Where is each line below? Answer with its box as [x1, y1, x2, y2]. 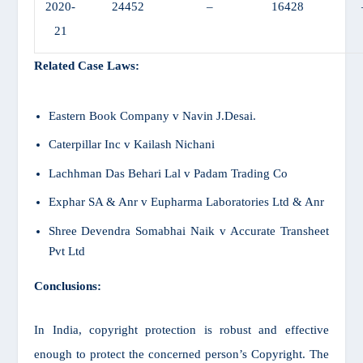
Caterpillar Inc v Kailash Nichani [48, 138, 215, 152]
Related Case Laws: [34, 59, 140, 73]
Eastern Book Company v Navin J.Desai [48, 109, 253, 122]
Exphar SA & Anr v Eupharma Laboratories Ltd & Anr [48, 195, 324, 209]
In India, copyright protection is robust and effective [34, 322, 329, 336]
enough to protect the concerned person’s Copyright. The [34, 347, 329, 361]
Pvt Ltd [48, 244, 85, 258]
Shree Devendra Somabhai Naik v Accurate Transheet [48, 224, 329, 237]
